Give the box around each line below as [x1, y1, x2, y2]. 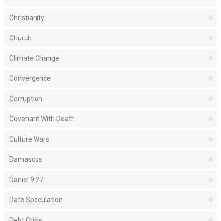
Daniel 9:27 [9, 175, 43, 184]
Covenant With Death [9, 114, 75, 123]
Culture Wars [9, 135, 49, 143]
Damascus [9, 155, 42, 163]
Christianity [9, 13, 44, 22]
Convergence [9, 74, 51, 82]
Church [9, 34, 32, 42]
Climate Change [9, 54, 59, 62]
